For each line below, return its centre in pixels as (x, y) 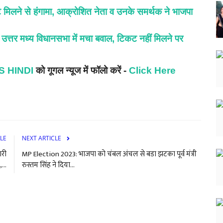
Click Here (154, 70)
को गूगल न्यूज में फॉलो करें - (81, 70)
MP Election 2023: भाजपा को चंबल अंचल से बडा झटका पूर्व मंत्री (109, 154)
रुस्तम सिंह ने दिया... (48, 165)
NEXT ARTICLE (42, 138)
